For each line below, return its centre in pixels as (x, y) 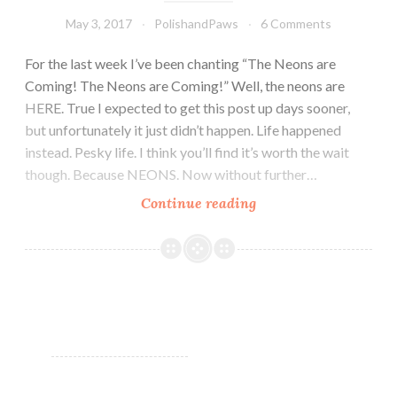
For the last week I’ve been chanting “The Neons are (180, 63)
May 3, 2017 (99, 23)
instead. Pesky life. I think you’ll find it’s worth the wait (187, 152)
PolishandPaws (196, 23)
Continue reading (198, 202)
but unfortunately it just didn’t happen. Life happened (183, 129)
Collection (289, 291)
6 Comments (296, 23)
